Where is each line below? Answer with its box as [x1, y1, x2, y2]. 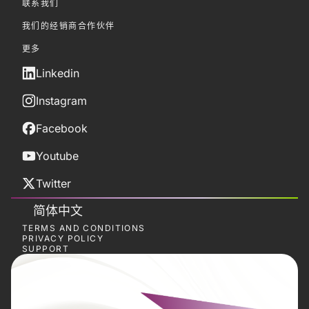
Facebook [36, 121, 88, 135]
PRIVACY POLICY [22, 232, 104, 243]
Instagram [36, 93, 87, 108]
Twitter [36, 176, 71, 190]
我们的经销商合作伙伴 [22, 20, 115, 31]
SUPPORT [22, 243, 70, 254]
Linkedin [36, 66, 79, 80]
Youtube [36, 148, 79, 163]
